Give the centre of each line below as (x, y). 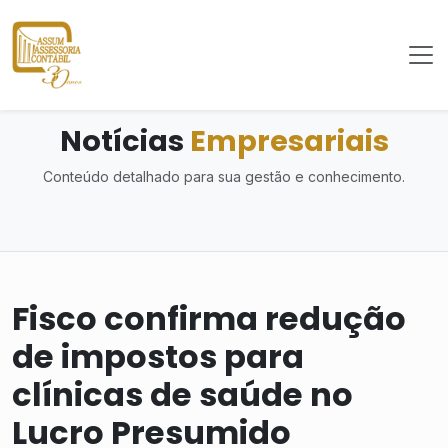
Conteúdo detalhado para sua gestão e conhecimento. (224, 176)
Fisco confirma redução (209, 318)
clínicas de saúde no (182, 394)
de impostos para (158, 356)
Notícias (124, 141)
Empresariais (289, 141)
